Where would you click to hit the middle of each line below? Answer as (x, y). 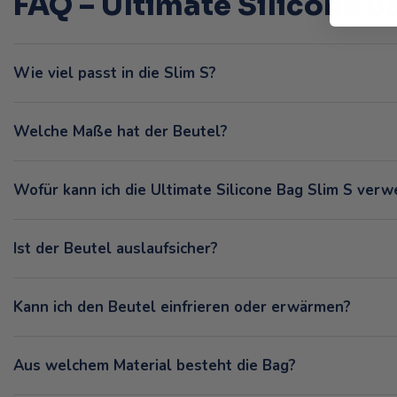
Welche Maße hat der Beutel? (121, 132)
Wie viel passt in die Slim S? (115, 74)
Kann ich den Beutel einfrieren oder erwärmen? (182, 307)
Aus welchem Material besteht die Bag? (155, 366)
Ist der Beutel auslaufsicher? (116, 249)
